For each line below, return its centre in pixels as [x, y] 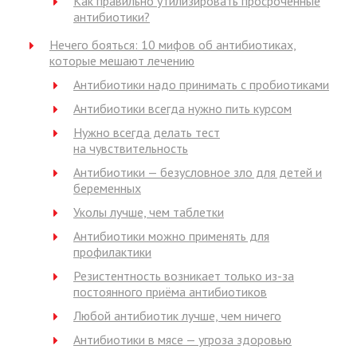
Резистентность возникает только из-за [184, 276]
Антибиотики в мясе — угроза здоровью [182, 339]
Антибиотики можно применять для [171, 236]
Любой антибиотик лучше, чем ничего [177, 316]
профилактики [112, 252]
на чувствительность [131, 148]
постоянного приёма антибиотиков [170, 292]
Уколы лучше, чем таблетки [149, 212]
